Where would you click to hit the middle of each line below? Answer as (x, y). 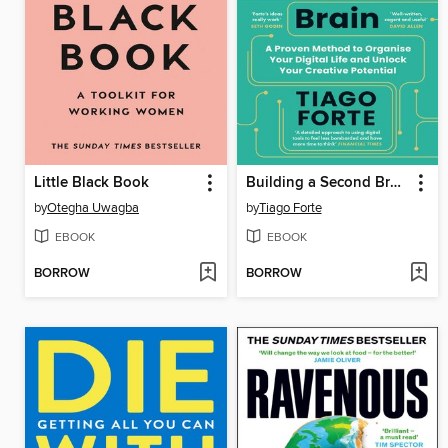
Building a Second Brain (395, 182)
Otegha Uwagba (93, 207)
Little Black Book (91, 182)
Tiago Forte (290, 207)
